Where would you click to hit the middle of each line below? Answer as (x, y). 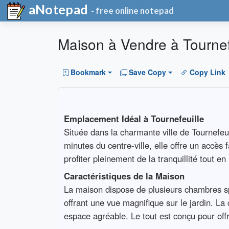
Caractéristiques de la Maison (124, 176)
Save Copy (148, 72)
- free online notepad (133, 11)
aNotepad (57, 9)
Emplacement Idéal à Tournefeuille (134, 118)
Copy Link (207, 72)
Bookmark (88, 72)
